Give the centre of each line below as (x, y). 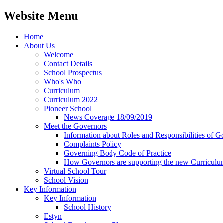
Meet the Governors (75, 126)
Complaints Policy (93, 144)
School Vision (66, 180)
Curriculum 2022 (71, 100)
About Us (39, 46)
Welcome (58, 55)
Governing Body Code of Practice (117, 153)
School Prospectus (73, 73)
